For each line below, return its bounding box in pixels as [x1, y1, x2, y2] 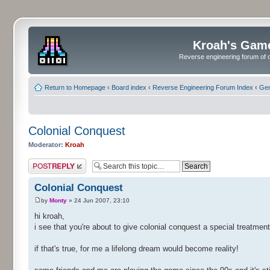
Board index [111, 83, 146, 91]
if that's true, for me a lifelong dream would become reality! [34, 244, 239, 254]
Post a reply [28, 159, 63, 166]
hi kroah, [34, 212, 64, 221]
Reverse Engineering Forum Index [152, 83, 253, 91]
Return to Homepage [45, 83, 105, 91]
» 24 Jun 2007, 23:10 [67, 197, 130, 204]
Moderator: [28, 140, 63, 148]
